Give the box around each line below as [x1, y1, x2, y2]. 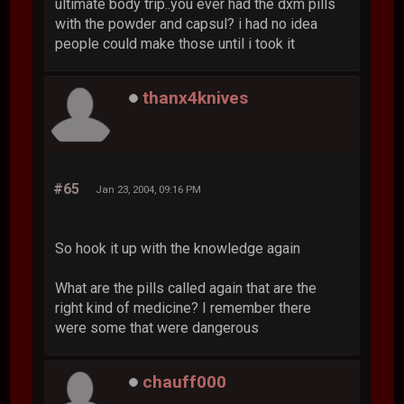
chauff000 [142, 371, 227, 392]
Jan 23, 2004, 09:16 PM [96, 183, 202, 197]
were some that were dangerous [55, 319, 260, 337]
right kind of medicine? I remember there [55, 299, 312, 317]
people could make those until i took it [55, 35, 296, 53]
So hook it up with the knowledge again [55, 240, 301, 258]
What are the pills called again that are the [55, 280, 317, 298]
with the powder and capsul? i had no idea [55, 15, 318, 33]
